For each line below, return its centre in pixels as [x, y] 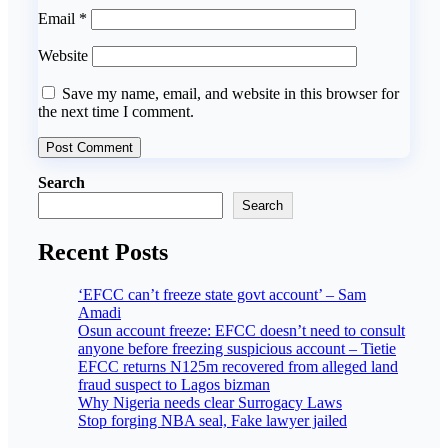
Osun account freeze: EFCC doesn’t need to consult [241, 331]
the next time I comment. [116, 112]
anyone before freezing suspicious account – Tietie [237, 349]
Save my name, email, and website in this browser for [230, 94]
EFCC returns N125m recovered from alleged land [238, 367]
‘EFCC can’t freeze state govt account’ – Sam [222, 295]
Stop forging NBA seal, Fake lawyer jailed [212, 421]
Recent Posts [103, 252]
